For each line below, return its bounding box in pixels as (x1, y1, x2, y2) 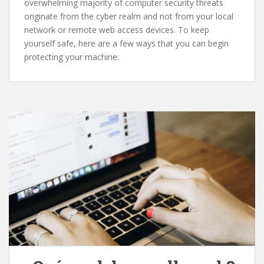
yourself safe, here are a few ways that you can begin (24, 37, 229, 49)
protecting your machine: (24, 51, 119, 62)
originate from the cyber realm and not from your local (24, 10, 233, 22)
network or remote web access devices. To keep (24, 24, 209, 35)
